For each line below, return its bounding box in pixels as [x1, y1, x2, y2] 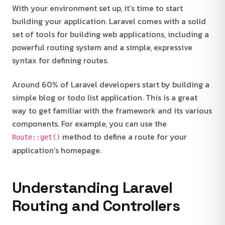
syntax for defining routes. [12, 54, 108, 66]
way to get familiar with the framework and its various [12, 104, 212, 117]
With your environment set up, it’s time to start [12, 2, 183, 14]
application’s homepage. [12, 144, 101, 156]
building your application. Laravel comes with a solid [12, 15, 206, 27]
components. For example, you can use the [12, 117, 167, 130]
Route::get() [12, 133, 60, 141]
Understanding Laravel [12, 177, 173, 197]
